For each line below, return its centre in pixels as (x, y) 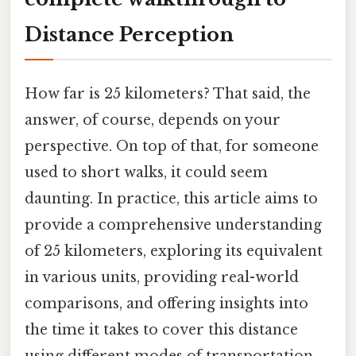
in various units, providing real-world (162, 277)
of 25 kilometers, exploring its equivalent (174, 251)
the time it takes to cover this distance (161, 329)
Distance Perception (129, 34)
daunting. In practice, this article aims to (171, 198)
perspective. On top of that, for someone (172, 146)
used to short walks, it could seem (146, 172)
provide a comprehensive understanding (173, 224)
